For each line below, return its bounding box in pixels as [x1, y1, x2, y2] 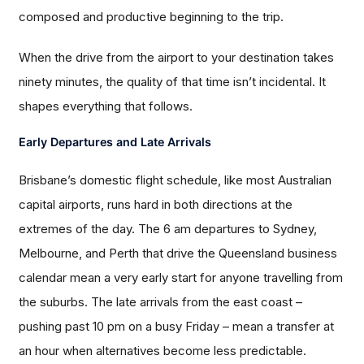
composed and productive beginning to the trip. [19, 9, 284, 25]
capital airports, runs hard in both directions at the [19, 197, 293, 213]
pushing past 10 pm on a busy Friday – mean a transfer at [19, 318, 335, 335]
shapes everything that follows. [19, 98, 193, 115]
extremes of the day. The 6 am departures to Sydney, [19, 221, 318, 237]
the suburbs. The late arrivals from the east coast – [19, 294, 303, 310]
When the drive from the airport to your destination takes [19, 50, 335, 66]
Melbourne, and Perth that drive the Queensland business [19, 245, 338, 262]
